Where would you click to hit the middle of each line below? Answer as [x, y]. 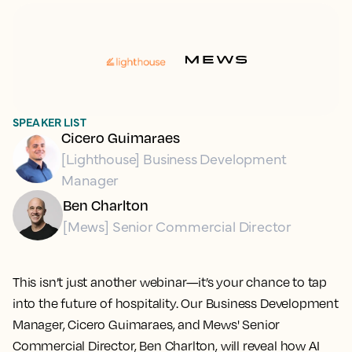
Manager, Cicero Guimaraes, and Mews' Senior [147, 324]
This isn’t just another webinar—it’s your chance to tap [170, 282]
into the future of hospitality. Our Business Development [176, 303]
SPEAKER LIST [49, 122]
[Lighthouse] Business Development [174, 158]
